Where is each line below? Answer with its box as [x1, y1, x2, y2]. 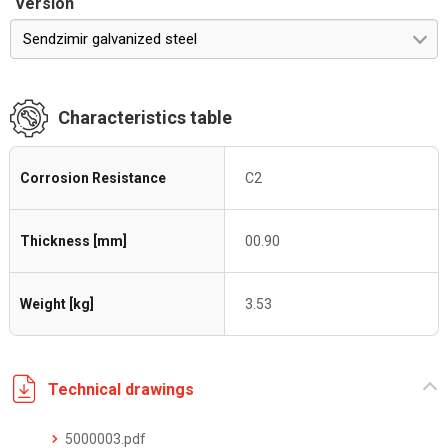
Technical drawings [48, 379, 194, 399]
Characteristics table [58, 107, 232, 128]
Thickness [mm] [20, 233, 127, 249]
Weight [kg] [20, 296, 94, 312]
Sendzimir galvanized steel [23, 30, 197, 48]
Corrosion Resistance [20, 170, 166, 186]
